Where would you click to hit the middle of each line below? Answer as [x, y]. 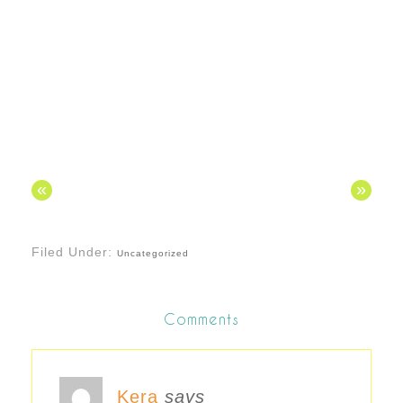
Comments [201, 318]
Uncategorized [153, 253]
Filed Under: [74, 251]
